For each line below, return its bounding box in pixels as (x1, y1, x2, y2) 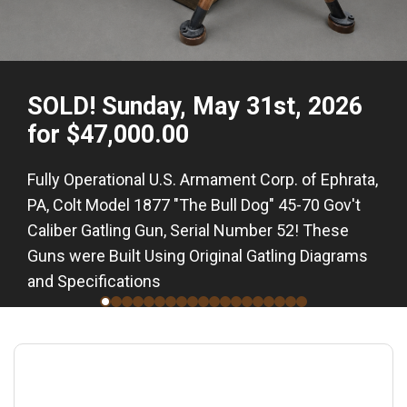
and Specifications (27, 272, 161, 291)
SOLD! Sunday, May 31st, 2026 (27, 92, 362, 121)
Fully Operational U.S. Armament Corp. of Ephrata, (27, 170, 378, 189)
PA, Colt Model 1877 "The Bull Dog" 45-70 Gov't (27, 195, 361, 214)
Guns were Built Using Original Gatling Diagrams (27, 246, 368, 265)
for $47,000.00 (27, 120, 189, 149)
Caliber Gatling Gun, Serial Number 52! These (27, 221, 349, 240)
